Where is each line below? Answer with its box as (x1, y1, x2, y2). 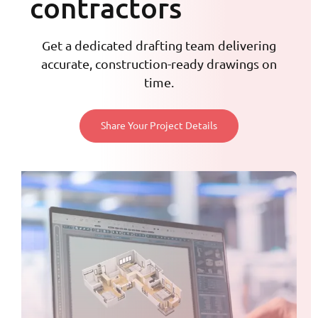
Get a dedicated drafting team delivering (42, 38, 276, 53)
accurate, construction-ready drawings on (41, 56, 277, 71)
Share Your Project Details (101, 120, 217, 132)
